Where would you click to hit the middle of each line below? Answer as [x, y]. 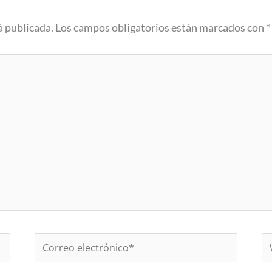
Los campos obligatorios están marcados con [161, 27]
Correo [51, 242]
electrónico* [63, 262]
